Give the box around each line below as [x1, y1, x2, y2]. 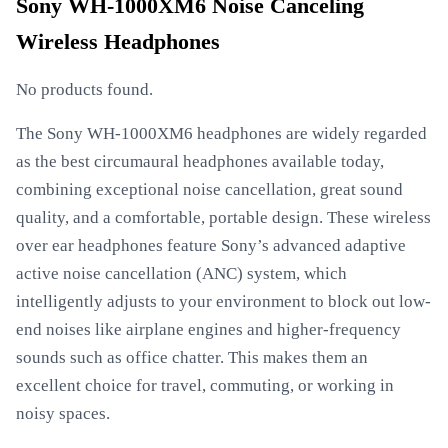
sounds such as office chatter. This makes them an [16, 348, 368, 367]
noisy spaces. [16, 404, 110, 423]
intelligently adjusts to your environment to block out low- [16, 292, 431, 311]
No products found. [16, 80, 153, 99]
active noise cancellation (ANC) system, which [16, 264, 347, 283]
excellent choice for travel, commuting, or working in [16, 376, 394, 395]
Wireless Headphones [16, 30, 220, 54]
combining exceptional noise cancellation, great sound [16, 180, 403, 199]
